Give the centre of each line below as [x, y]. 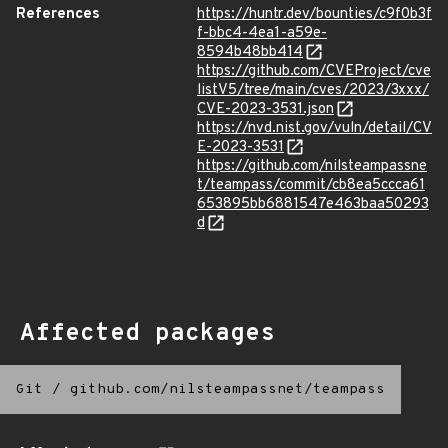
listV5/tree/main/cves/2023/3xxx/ [313, 90]
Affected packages [147, 334]
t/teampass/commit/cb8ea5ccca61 [311, 185]
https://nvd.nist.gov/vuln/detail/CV [314, 128]
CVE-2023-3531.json [265, 109]
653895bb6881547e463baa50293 [313, 204]
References [58, 14]
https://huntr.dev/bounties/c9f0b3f [314, 14]
